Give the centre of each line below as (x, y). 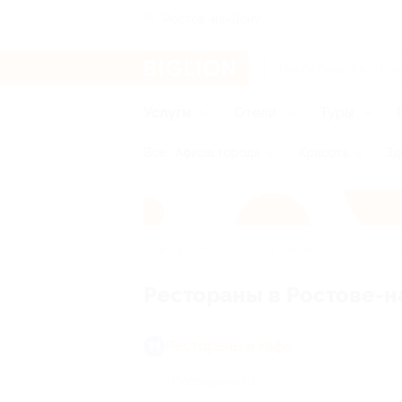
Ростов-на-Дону (212, 18)
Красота (323, 153)
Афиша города (218, 153)
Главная (163, 250)
